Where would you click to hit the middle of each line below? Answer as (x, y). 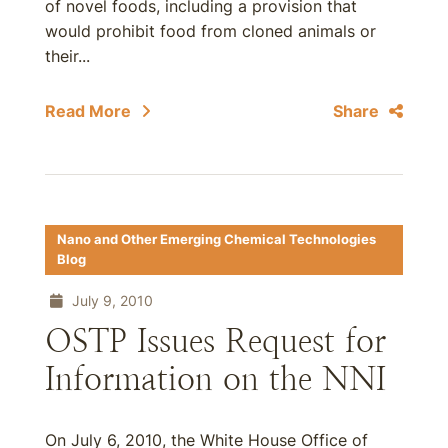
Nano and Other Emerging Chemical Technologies (216, 239)
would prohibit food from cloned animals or (210, 31)
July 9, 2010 (110, 300)
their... (67, 56)
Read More (88, 111)
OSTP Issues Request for (215, 341)
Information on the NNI (215, 379)
